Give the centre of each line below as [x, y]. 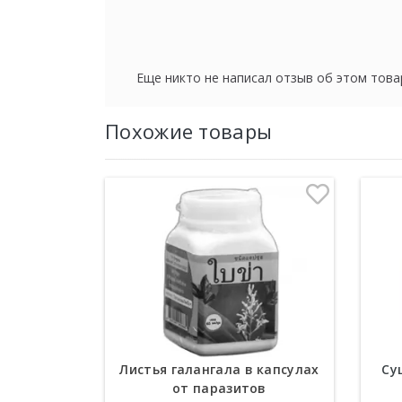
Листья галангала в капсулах [219, 370]
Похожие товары [189, 131]
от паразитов [219, 389]
